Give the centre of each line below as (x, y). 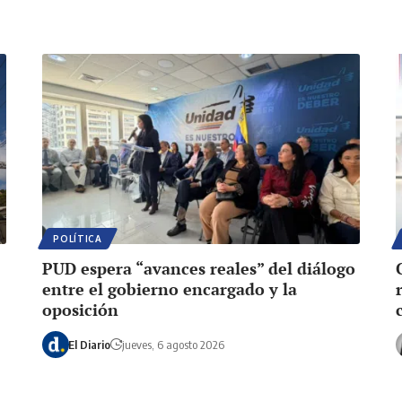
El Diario (89, 344)
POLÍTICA (78, 238)
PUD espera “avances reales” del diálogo (199, 268)
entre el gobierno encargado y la (170, 288)
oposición (81, 309)
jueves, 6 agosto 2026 (173, 344)
